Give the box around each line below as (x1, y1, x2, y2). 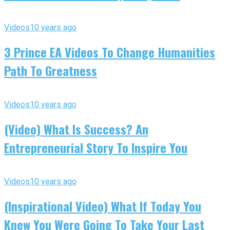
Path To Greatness (4, 61, 97, 80)
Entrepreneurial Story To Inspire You (4, 138, 187, 157)
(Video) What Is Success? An (4, 119, 148, 138)
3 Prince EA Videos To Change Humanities (4, 43, 215, 62)
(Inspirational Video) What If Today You (4, 196, 201, 215)
